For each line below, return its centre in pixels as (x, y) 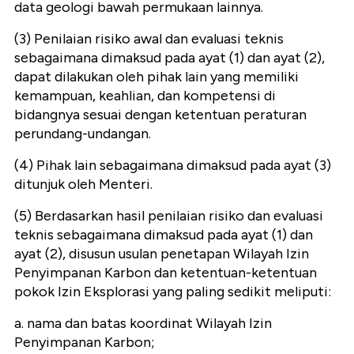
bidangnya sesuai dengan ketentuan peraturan (160, 114)
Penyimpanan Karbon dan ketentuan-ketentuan (166, 272)
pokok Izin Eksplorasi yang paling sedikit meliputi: (173, 291)
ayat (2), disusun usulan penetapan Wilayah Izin (162, 253)
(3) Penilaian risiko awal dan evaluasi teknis (149, 38)
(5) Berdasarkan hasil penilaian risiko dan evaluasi (169, 215)
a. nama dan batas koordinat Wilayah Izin (143, 323)
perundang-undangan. (83, 133)
